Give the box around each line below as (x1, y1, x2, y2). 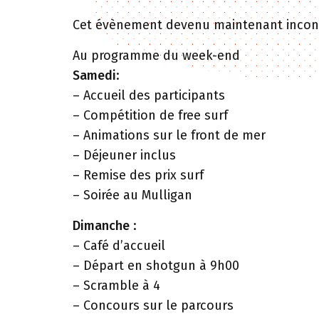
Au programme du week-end (73, 48, 240, 63)
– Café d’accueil (73, 238, 165, 253)
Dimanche (73, 218, 130, 234)
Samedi (73, 68, 116, 83)
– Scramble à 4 (73, 278, 160, 293)
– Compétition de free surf (73, 108, 228, 123)
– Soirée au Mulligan (73, 187, 192, 203)
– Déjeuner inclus (73, 147, 176, 163)
